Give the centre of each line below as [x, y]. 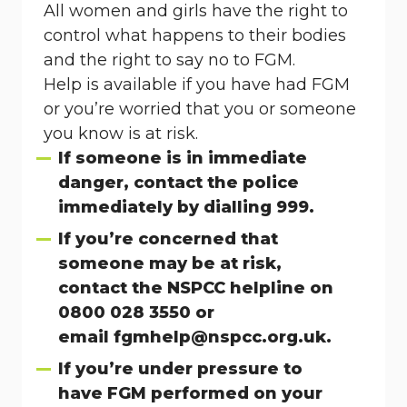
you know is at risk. [121, 134]
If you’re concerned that [168, 239]
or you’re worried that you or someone [200, 109]
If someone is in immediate [183, 158]
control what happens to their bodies [195, 35]
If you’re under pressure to [180, 369]
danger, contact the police [179, 183]
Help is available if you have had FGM [197, 84]
